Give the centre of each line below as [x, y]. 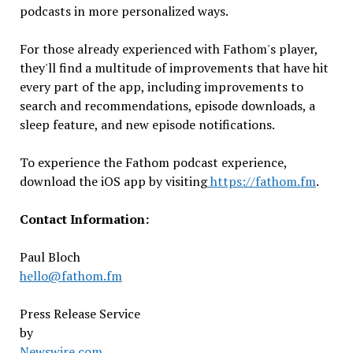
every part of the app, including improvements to [161, 87]
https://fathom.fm [261, 182]
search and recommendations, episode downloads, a [167, 106]
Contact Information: [84, 219]
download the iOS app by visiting [113, 182]
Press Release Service [80, 314]
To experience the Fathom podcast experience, [153, 163]
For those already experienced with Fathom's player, [168, 49]
